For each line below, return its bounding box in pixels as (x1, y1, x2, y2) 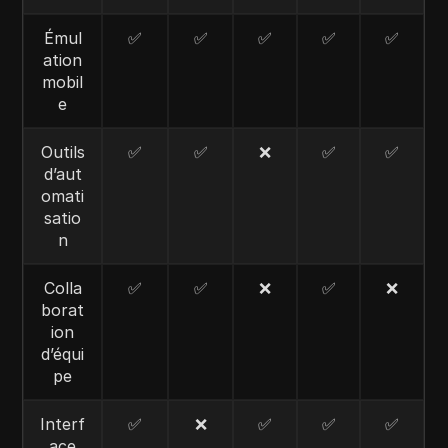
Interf (40, 414, 86, 434)
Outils (40, 142, 85, 162)
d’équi (41, 344, 85, 364)
